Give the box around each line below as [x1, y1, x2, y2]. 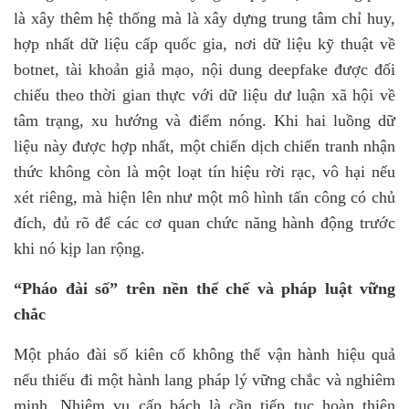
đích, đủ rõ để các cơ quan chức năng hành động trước [14, 214, 395, 232]
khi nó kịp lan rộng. [14, 239, 145, 257]
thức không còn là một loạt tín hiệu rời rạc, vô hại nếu [14, 163, 395, 181]
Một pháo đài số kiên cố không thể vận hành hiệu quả [14, 345, 395, 363]
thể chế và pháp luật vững [188, 279, 395, 298]
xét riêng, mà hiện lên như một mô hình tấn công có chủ [14, 188, 395, 206]
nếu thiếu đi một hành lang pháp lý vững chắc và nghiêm [14, 371, 395, 389]
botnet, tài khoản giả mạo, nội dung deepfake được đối [14, 60, 395, 79]
